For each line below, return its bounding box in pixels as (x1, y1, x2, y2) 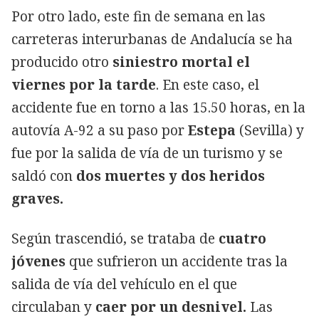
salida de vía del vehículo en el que (11, 274, 237, 293)
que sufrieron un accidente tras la (69, 251, 288, 271)
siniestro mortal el (113, 52, 250, 71)
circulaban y (11, 297, 95, 316)
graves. (11, 189, 63, 208)
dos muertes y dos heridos (76, 166, 265, 185)
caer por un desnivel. (95, 297, 246, 316)
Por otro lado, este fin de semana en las (11, 6, 266, 26)
